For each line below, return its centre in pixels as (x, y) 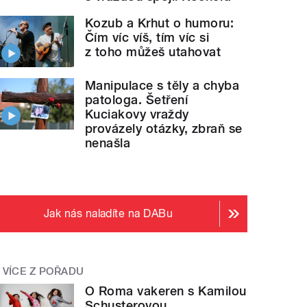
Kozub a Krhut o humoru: (160, 23)
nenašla (108, 143)
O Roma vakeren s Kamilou (166, 291)
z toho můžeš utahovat (153, 52)
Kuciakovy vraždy (137, 114)
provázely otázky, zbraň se (164, 128)
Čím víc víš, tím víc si (147, 38)
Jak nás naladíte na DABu (108, 213)
